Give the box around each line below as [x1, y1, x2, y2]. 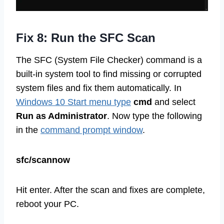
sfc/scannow [16, 155, 70, 165]
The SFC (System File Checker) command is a [16, 55, 202, 65]
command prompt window [40, 125, 142, 135]
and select [152, 97, 195, 107]
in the [16, 125, 40, 135]
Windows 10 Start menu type [16, 97, 131, 107]
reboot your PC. [16, 199, 79, 209]
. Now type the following [107, 111, 202, 121]
